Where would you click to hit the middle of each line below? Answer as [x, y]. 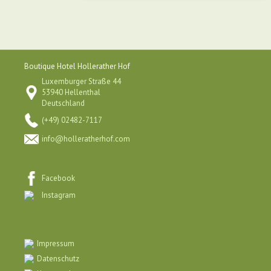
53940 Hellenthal [71, 92]
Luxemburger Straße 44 [81, 81]
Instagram [59, 195]
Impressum [56, 243]
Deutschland [63, 103]
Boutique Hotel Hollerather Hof [77, 66]
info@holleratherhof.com [86, 139]
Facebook [58, 178]
